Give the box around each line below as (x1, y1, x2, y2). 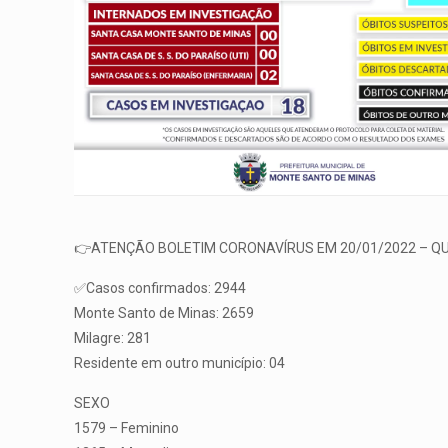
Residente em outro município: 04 (74, 355, 286, 372)
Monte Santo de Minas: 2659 (74, 305, 255, 322)
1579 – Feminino (74, 420, 180, 437)
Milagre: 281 (74, 330, 152, 347)
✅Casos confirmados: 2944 (74, 280, 247, 297)
